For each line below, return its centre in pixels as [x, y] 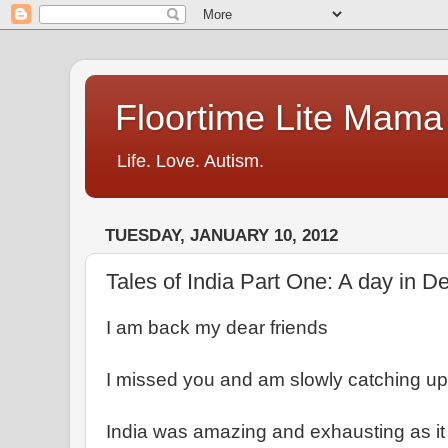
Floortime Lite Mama [279, 117]
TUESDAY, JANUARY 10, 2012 [221, 236]
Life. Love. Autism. [190, 161]
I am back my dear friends [217, 327]
